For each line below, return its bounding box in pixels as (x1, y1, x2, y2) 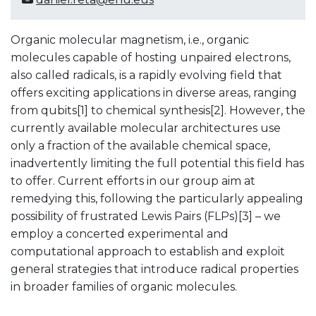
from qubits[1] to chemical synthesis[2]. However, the (11, 103, 305, 117)
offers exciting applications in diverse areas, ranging (11, 85, 297, 99)
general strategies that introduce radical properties (11, 262, 298, 276)
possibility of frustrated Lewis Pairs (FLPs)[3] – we (11, 209, 281, 223)
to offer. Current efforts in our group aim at (11, 174, 255, 188)
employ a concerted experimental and (11, 226, 229, 241)
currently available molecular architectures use (11, 121, 281, 135)
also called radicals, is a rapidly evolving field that (11, 68, 282, 82)
